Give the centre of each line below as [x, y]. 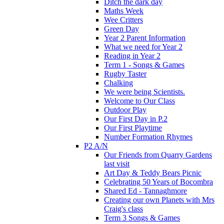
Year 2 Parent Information [145, 37]
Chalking [118, 82]
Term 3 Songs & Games [142, 217]
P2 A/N [96, 145]
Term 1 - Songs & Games [144, 64]
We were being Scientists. [144, 91]
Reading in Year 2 [132, 55]
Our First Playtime [133, 127]
